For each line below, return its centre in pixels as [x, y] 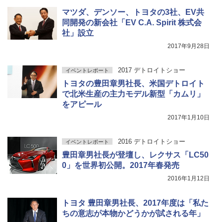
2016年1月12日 [189, 178]
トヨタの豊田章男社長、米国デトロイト [133, 83]
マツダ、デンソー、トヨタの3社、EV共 [133, 12]
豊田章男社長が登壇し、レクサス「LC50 [135, 155]
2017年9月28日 [189, 46]
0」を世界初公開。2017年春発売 [121, 165]
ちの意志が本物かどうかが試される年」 [133, 213]
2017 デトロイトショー [151, 70]
